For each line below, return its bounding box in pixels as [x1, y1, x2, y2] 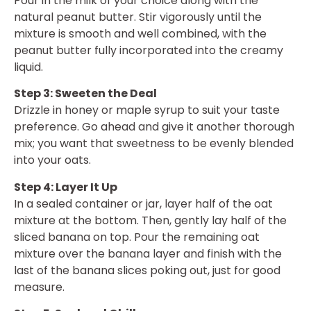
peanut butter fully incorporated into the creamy [14, 42, 283, 58]
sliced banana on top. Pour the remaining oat [14, 228, 260, 245]
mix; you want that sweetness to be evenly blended [14, 135, 294, 152]
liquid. [14, 58, 43, 75]
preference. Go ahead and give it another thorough [14, 119, 294, 135]
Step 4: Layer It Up [14, 178, 117, 195]
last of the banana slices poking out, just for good [14, 262, 280, 278]
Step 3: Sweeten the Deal [14, 85, 157, 102]
